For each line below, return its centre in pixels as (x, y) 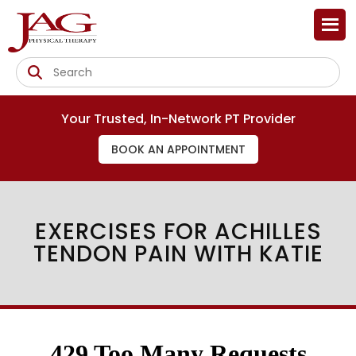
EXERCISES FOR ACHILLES (178, 232)
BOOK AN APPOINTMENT (178, 149)
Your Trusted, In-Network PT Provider (178, 119)
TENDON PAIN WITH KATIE (178, 254)
